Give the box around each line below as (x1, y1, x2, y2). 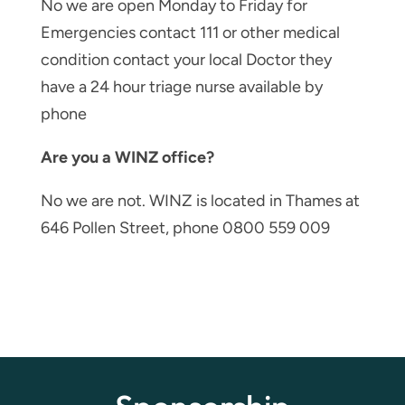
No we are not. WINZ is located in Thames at (40, 190, 360, 211)
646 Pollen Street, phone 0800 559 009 (40, 217, 330, 238)
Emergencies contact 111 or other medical (40, 22, 340, 42)
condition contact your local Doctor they (40, 49, 332, 70)
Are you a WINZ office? (40, 146, 214, 167)
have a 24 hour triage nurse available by (40, 76, 323, 97)
